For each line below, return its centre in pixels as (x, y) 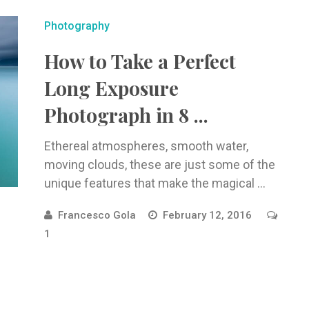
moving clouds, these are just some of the (159, 165)
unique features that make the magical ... (154, 183)
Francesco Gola (97, 215)
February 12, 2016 (208, 215)
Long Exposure (111, 88)
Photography (77, 26)
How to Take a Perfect (140, 61)
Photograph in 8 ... (126, 115)
